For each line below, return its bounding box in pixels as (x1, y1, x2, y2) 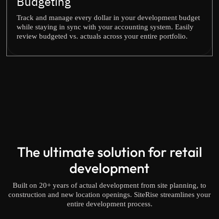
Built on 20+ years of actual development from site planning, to (13, 181, 206, 189)
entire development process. (66, 200, 153, 208)
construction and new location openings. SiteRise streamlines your (8, 191, 211, 198)
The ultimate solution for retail (17, 143, 202, 160)
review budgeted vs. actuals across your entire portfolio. (17, 32, 188, 40)
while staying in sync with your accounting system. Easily (17, 23, 194, 31)
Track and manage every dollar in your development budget (17, 14, 200, 22)
